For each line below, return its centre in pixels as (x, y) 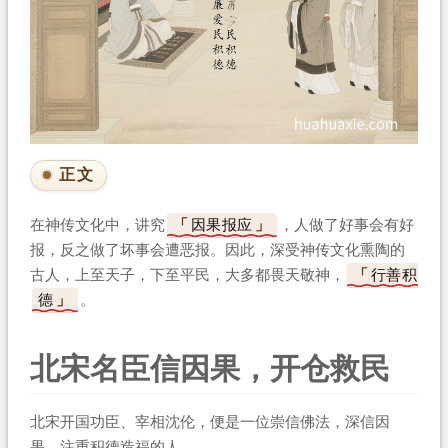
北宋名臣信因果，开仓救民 (209, 368)
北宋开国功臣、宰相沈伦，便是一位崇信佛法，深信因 (209, 421)
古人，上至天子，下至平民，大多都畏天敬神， (187, 274)
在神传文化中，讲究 (97, 224)
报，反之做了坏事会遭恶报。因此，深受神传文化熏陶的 (217, 249)
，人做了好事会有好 (346, 224)
